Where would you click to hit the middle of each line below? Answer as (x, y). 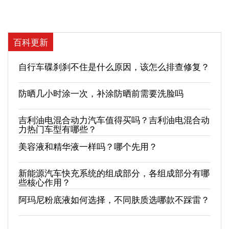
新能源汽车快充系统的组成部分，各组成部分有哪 (114, 173)
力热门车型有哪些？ (58, 129)
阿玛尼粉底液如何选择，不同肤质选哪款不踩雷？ (114, 199)
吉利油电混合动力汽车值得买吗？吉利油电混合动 (114, 119)
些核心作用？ (44, 182)
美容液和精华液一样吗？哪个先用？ (88, 146)
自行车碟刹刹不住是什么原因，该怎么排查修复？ (114, 66)
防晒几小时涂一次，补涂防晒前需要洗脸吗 (101, 93)
